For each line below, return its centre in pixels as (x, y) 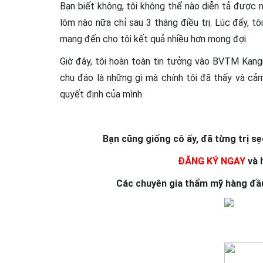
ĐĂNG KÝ (198, 161)
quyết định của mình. (102, 95)
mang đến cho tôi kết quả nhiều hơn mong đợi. (154, 39)
